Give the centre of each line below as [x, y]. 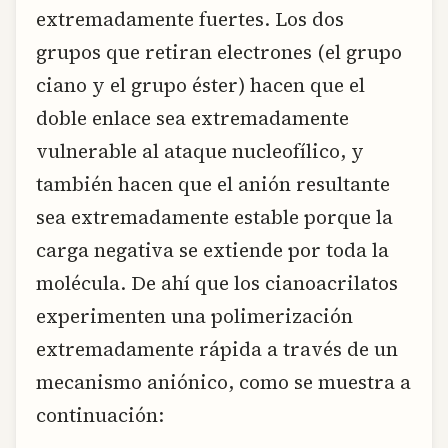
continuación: [100, 414]
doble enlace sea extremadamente [192, 117]
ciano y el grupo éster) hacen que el [200, 84]
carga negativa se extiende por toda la [212, 249]
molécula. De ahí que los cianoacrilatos [217, 282]
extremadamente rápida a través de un [217, 348]
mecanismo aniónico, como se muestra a [223, 381]
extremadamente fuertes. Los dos [190, 18]
